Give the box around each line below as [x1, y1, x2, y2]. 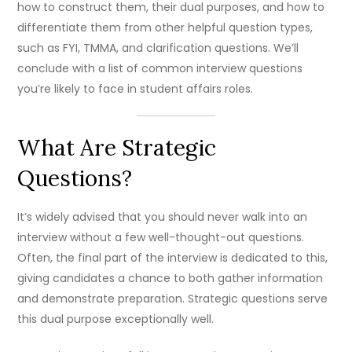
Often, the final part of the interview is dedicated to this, [17, 250, 328, 266]
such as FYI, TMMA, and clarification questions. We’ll [17, 40, 299, 57]
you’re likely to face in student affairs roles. [17, 81, 254, 97]
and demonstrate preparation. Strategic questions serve [17, 291, 328, 307]
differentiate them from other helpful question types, [17, 20, 313, 36]
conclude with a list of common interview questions [17, 60, 303, 77]
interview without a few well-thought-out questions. [17, 229, 305, 246]
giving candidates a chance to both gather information [17, 270, 324, 287]
